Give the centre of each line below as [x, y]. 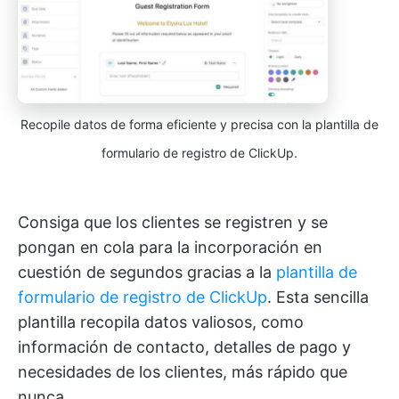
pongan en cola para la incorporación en [170, 247]
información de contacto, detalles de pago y [184, 346]
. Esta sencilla [318, 297]
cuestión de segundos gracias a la [147, 272]
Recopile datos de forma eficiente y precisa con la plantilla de [199, 124]
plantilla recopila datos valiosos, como [161, 322]
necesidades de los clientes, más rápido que [183, 371]
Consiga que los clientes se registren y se [173, 222]
